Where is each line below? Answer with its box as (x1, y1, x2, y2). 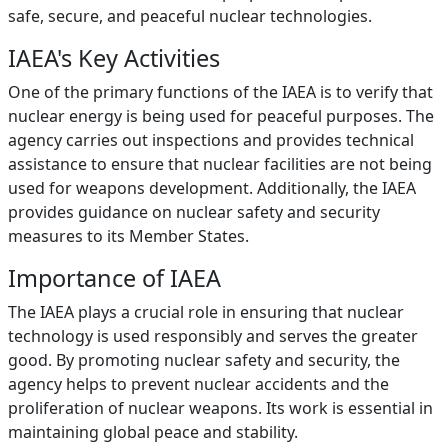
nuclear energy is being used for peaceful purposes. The (8, 105, 434, 127)
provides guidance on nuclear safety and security (8, 201, 380, 223)
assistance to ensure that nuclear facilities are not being (8, 153, 432, 175)
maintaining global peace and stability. (8, 421, 298, 443)
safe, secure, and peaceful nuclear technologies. (8, 5, 372, 27)
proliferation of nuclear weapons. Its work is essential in (8, 397, 433, 419)
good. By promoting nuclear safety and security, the (8, 349, 400, 371)
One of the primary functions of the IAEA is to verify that (8, 81, 433, 103)
